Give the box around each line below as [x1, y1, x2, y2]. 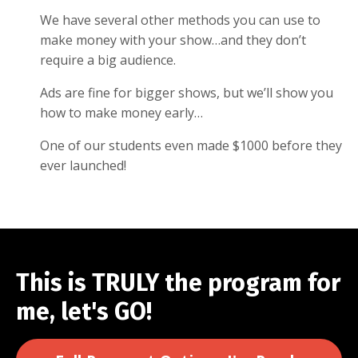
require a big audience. [40, 50, 179, 69]
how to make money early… [40, 103, 203, 121]
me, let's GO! [16, 296, 152, 326]
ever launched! [40, 156, 126, 174]
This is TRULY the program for [16, 268, 340, 297]
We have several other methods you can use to [40, 10, 320, 29]
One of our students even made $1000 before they [40, 136, 342, 154]
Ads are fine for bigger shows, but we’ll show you [40, 83, 333, 101]
